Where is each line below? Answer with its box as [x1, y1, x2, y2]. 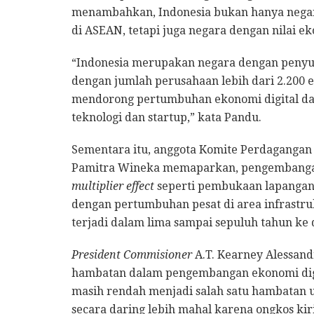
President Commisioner [71, 248, 195, 262]
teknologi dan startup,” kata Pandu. [71, 111, 261, 125]
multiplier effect [71, 179, 157, 193]
